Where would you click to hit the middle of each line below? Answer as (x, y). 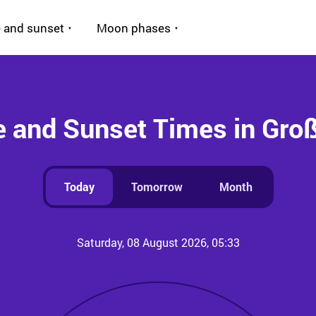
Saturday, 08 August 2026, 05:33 (158, 242)
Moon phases (134, 28)
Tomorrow (157, 187)
